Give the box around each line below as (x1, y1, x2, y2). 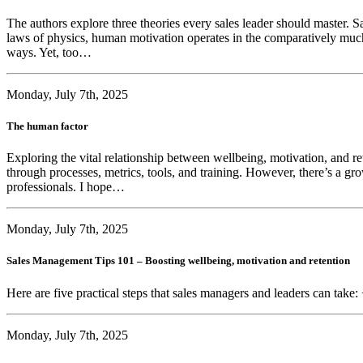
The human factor (6, 119, 88, 132)
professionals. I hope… (6, 180, 128, 194)
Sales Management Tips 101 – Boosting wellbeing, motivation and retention (6, 254, 350, 267)
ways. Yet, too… (6, 45, 95, 59)
